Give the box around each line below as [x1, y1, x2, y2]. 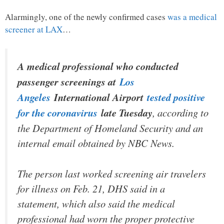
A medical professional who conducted [17, 58, 178, 73]
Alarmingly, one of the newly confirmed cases [5, 11, 167, 23]
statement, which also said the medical [17, 196, 175, 210]
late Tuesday [97, 105, 152, 120]
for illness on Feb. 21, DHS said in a [17, 181, 165, 195]
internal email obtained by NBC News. [17, 135, 174, 150]
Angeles [17, 89, 50, 104]
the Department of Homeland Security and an [17, 120, 203, 135]
